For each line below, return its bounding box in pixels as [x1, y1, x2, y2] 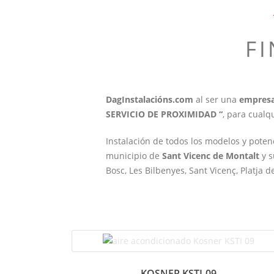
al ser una [193, 94, 239, 105]
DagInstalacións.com [105, 94, 193, 105]
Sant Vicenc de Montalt [161, 150, 259, 161]
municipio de [105, 150, 162, 161]
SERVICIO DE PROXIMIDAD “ [105, 108, 223, 120]
